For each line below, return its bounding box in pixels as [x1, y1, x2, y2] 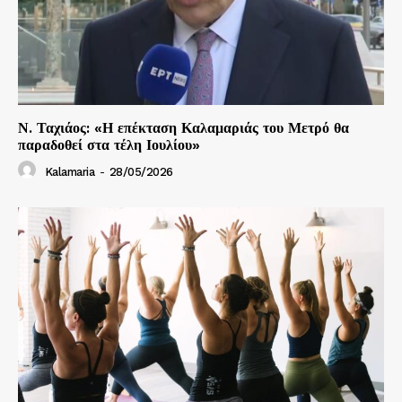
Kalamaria [44, 164, 94, 179]
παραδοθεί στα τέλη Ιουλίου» [18, 136, 200, 154]
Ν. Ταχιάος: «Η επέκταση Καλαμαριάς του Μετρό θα [18, 119, 349, 137]
